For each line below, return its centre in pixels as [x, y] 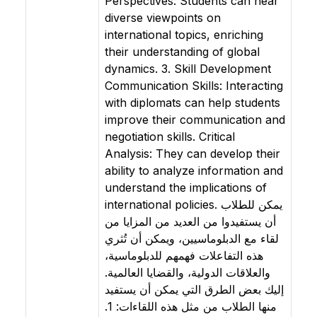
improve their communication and [195, 120]
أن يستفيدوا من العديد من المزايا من [190, 221]
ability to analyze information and [194, 171]
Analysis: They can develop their [192, 154]
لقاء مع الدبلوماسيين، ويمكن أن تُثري [192, 238]
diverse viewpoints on [163, 18]
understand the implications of [186, 188]
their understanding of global [182, 52]
